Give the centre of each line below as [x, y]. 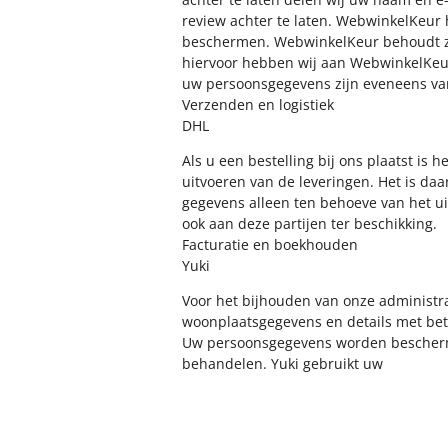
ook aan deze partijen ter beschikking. [309, 223]
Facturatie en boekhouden [270, 244]
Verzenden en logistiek [258, 104]
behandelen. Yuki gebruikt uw [282, 363]
